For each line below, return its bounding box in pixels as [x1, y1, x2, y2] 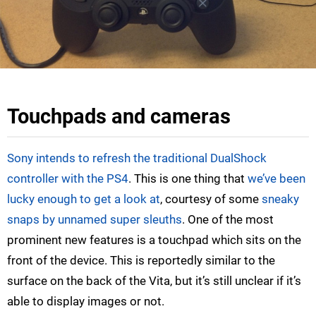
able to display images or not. [7, 294, 164, 309]
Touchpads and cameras [7, 104, 231, 129]
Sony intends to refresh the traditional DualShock [7, 151, 267, 166]
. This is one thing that [128, 171, 248, 186]
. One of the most [182, 212, 274, 227]
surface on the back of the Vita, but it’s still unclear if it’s [7, 274, 301, 288]
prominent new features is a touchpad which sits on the [7, 233, 301, 248]
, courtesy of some [160, 192, 262, 207]
